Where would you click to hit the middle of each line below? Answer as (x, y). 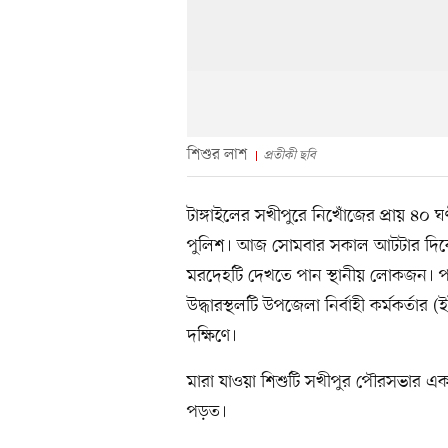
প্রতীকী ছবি (289, 155)
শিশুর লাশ (217, 154)
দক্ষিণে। (212, 335)
